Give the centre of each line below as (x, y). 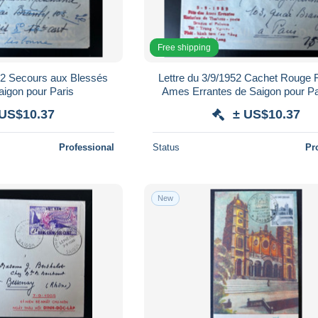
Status (166, 147)
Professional (87, 147)
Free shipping (185, 47)
